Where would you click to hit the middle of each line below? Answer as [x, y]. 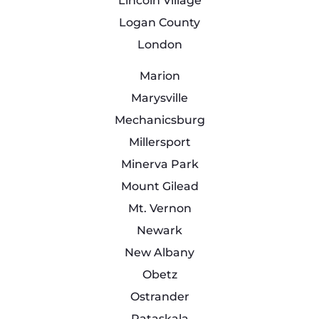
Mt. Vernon [159, 209]
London [159, 45]
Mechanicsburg [159, 120]
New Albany [159, 253]
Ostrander [159, 297]
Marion [159, 76]
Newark [159, 231]
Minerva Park [159, 164]
